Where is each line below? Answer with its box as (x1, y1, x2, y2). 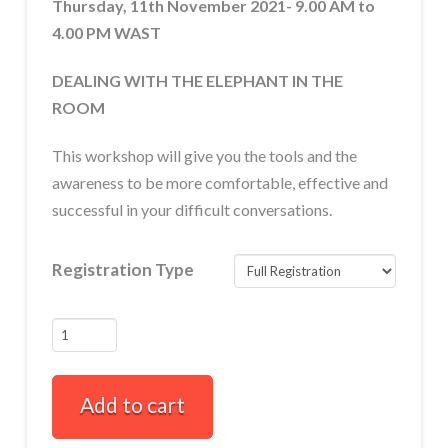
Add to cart (79, 391, 185, 417)
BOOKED (50, 348, 123, 370)
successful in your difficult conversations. (51, 200, 332, 220)
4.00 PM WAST (51, 23, 161, 43)
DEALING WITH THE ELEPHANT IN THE (51, 71, 343, 91)
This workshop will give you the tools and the (51, 146, 357, 166)
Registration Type (51, 258, 194, 280)
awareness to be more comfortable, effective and (51, 173, 388, 193)
